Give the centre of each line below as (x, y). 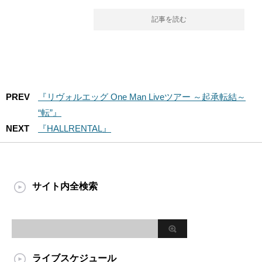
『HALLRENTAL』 (75, 128)
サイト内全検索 (65, 186)
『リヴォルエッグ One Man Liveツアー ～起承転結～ (142, 97)
